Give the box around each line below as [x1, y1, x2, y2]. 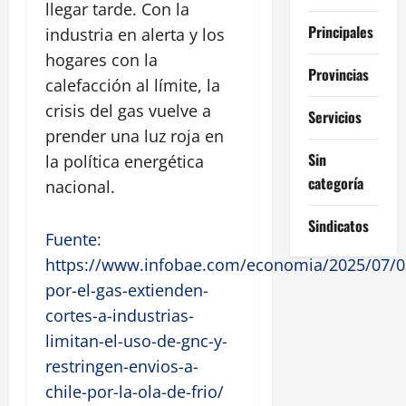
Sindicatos [307, 214, 369, 237]
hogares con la [45, 49, 158, 72]
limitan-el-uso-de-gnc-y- [45, 330, 227, 353]
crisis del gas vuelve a [45, 100, 211, 122]
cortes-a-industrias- [45, 304, 194, 327]
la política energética [45, 150, 204, 173]
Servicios [307, 105, 362, 128]
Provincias [307, 63, 369, 85]
